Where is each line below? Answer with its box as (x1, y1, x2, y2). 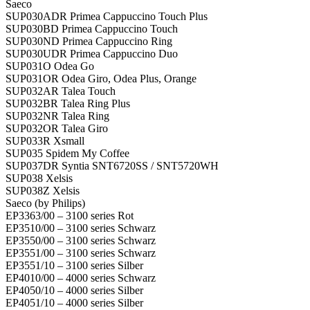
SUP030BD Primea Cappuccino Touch (6, 22, 178, 35)
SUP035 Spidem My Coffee (6, 147, 129, 159)
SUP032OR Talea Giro (6, 122, 108, 134)
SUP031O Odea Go (6, 60, 94, 72)
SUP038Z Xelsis (6, 184, 80, 197)
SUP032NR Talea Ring (6, 109, 109, 122)
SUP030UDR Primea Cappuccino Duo (6, 47, 178, 60)
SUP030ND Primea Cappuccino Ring (6, 35, 172, 47)
